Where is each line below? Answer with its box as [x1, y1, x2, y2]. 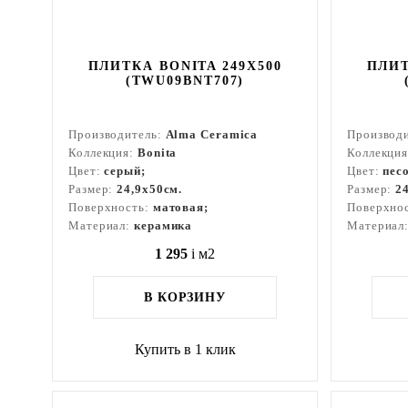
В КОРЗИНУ [143, 291, 227, 304]
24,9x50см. [117, 182, 183, 196]
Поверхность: [68, 200, 153, 214]
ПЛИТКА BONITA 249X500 [87, 59, 282, 73]
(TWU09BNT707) [125, 74, 245, 87]
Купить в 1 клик [134, 342, 236, 357]
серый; [104, 164, 146, 178]
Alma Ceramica [165, 127, 259, 141]
